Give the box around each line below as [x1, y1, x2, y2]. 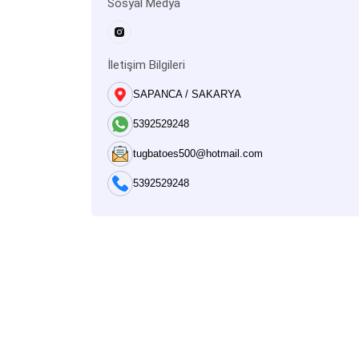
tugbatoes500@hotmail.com [133, 147, 263, 159]
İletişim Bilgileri [107, 58, 185, 72]
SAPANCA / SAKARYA [133, 88, 241, 100]
